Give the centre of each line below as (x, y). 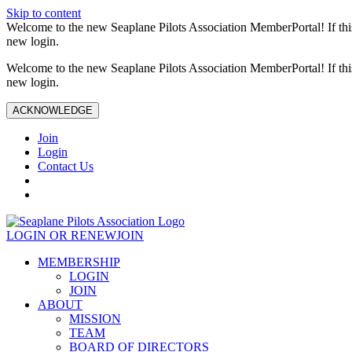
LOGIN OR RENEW (61, 235)
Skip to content (44, 13)
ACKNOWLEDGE (53, 110)
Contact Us (66, 166)
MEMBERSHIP (79, 262)
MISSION (95, 319)
